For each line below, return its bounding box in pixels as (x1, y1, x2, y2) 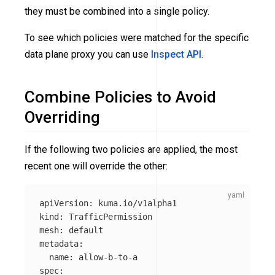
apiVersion (39, 198, 88, 208)
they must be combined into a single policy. (25, 5, 209, 17)
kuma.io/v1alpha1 (98, 198, 177, 208)
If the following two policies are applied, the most (25, 143, 238, 155)
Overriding (25, 107, 100, 126)
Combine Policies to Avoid (25, 87, 216, 106)
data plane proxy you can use (25, 48, 151, 60)
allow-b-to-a (79, 252, 137, 262)
